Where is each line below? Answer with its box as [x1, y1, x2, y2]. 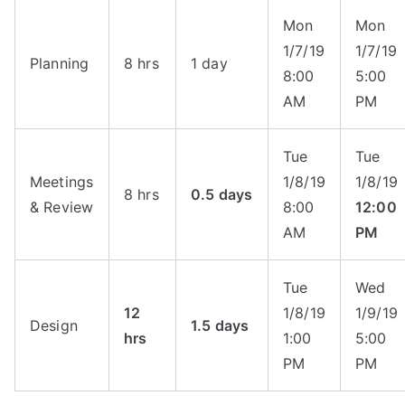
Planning [30, 54, 89, 72]
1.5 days [191, 316, 250, 334]
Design [30, 316, 78, 334]
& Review [30, 198, 94, 216]
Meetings [30, 173, 94, 191]
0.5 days [191, 185, 253, 203]
